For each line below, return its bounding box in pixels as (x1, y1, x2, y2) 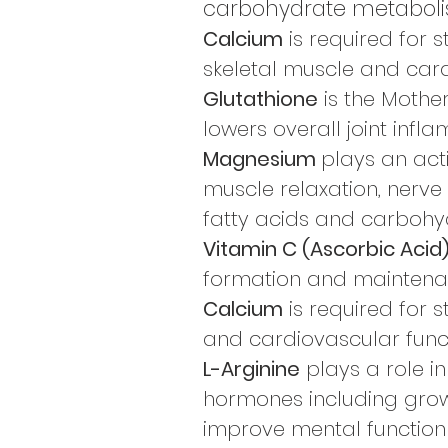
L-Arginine (203, 355, 300, 383)
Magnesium (203, 145, 321, 173)
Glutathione (203, 85, 318, 113)
